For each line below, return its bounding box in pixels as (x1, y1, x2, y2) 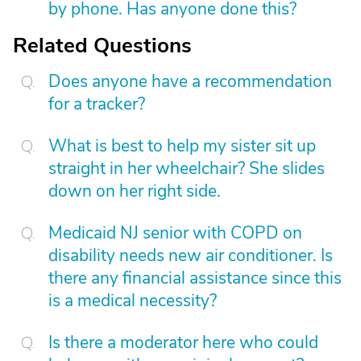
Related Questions (13, 31, 192, 60)
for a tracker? (48, 93, 145, 116)
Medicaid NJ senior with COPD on (48, 222, 302, 245)
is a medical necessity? (48, 289, 217, 313)
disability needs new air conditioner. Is (48, 244, 333, 268)
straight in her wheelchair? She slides (48, 157, 325, 180)
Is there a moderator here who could (48, 331, 318, 355)
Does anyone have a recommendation (48, 70, 332, 93)
